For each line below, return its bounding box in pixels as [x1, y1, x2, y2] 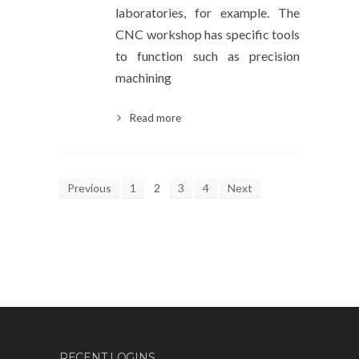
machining [115, 70, 171, 85]
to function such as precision [115, 48, 300, 63]
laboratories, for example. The [115, 5, 300, 20]
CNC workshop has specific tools [115, 26, 300, 42]
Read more [130, 111, 181, 124]
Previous [67, 181, 111, 195]
